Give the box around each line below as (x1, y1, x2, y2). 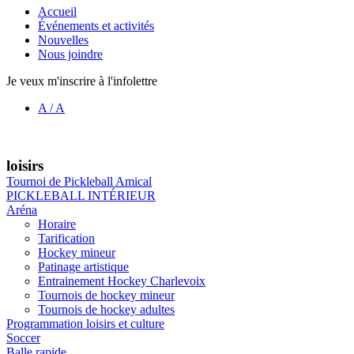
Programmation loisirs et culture (6, 316, 164, 330)
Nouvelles (38, 33, 88, 47)
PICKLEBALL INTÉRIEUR (6, 188, 156, 202)
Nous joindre (38, 47, 103, 61)
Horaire (38, 217, 76, 231)
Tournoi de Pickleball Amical (6, 174, 152, 188)
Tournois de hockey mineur (38, 288, 175, 302)
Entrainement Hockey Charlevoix (38, 273, 205, 288)
